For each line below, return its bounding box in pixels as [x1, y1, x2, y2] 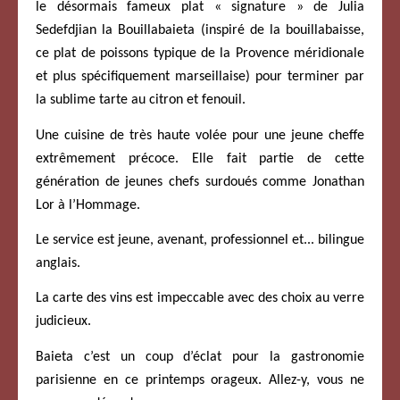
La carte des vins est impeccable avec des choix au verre [36, 291, 364, 306]
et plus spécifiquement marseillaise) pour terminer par [36, 70, 364, 85]
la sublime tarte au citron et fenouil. [36, 93, 246, 108]
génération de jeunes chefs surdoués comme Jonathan [36, 174, 364, 189]
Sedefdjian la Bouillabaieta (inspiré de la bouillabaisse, [36, 23, 364, 38]
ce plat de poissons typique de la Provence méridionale [36, 46, 364, 62]
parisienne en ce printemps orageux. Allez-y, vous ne [36, 372, 364, 387]
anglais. [36, 256, 80, 271]
